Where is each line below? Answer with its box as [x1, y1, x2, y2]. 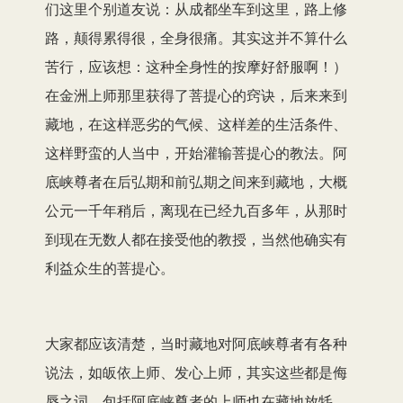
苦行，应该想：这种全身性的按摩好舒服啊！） [45, 55, 347, 76]
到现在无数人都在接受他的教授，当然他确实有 [45, 228, 347, 249]
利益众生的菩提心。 [45, 256, 175, 278]
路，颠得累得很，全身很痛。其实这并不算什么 [45, 26, 347, 48]
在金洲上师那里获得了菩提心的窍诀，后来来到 [45, 84, 347, 105]
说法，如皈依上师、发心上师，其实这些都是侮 [45, 361, 347, 382]
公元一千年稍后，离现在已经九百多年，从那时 [45, 199, 347, 220]
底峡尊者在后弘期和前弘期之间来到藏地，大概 [45, 170, 347, 192]
